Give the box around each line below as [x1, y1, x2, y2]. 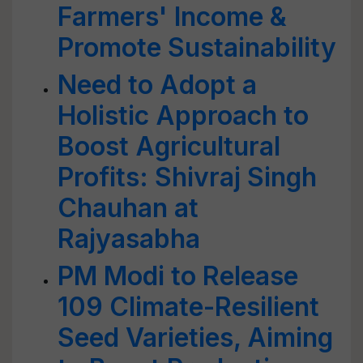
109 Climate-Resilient [58, 291, 319, 322]
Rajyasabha [58, 223, 200, 254]
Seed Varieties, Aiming [58, 322, 333, 353]
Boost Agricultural [58, 130, 280, 162]
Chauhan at [58, 192, 199, 224]
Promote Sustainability [58, 32, 336, 63]
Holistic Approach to [58, 100, 309, 131]
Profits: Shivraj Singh [58, 161, 317, 193]
